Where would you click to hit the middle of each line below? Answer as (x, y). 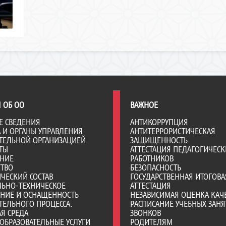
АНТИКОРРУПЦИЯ (159, 122)
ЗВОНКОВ (146, 213)
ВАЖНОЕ (144, 105)
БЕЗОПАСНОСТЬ (156, 167)
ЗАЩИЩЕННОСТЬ (159, 140)
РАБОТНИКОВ (152, 158)
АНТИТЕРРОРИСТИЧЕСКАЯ (173, 131)
